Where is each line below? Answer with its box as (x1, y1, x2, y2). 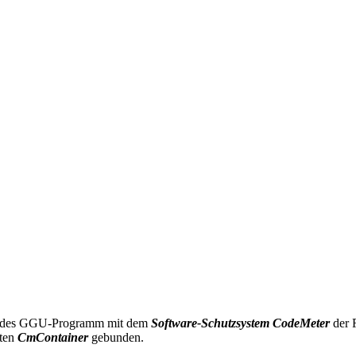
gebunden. (91, 330, 144, 344)
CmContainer (17, 330, 91, 344)
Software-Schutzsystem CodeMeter (151, 315, 330, 330)
